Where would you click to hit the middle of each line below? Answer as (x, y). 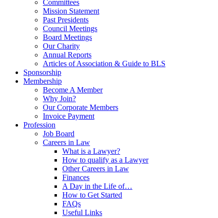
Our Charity (61, 46)
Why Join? (59, 99)
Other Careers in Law (96, 169)
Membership (43, 81)
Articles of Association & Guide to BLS (104, 64)
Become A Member (73, 90)
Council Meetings (70, 28)
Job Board (59, 134)
